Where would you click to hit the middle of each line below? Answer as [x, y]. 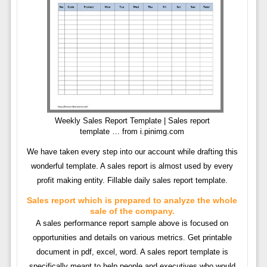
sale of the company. [132, 211]
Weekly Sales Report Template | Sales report [132, 120]
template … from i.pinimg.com [132, 131]
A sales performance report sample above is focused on [132, 223]
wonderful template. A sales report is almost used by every [132, 166]
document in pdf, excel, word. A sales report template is [132, 252]
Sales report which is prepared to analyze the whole [132, 200]
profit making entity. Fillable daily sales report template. [132, 180]
